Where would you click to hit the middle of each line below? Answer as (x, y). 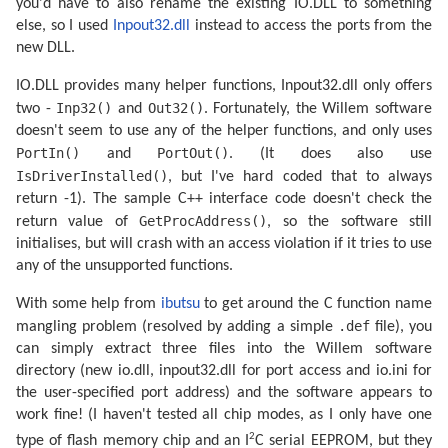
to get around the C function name (316, 304)
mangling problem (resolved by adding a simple (177, 327)
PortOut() (193, 153)
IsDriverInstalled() (92, 176)
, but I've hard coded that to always (300, 177)
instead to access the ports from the (311, 26)
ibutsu (180, 304)
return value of (78, 222)
